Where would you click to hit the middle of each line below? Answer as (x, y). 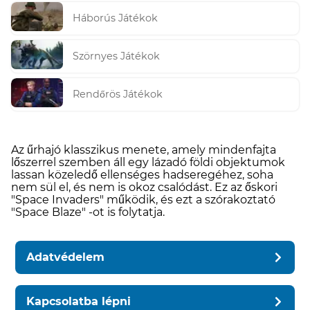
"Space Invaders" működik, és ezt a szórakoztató (143, 199)
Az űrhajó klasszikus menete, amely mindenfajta (144, 149)
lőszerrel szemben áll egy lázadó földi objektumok (148, 162)
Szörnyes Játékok (117, 56)
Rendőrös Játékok (118, 94)
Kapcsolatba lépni (79, 301)
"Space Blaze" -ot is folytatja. (88, 212)
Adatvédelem (66, 257)
